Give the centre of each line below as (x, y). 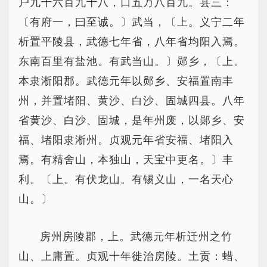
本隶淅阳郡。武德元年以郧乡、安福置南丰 (126, 81)
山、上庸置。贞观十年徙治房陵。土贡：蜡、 (132, 256)
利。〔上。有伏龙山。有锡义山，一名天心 (126, 179)
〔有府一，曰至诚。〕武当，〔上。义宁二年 (132, 22)
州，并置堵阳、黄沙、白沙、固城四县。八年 (132, 101)
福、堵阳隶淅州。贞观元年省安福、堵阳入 (126, 140)
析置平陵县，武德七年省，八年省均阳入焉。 (132, 42)
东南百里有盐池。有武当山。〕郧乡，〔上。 (132, 61)
